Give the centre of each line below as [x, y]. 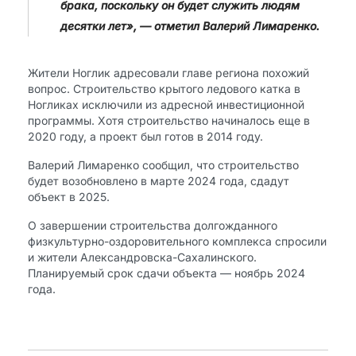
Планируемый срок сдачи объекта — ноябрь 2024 [166, 273]
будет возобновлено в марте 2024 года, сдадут [159, 181]
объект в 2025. [69, 197]
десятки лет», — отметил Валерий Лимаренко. [190, 26]
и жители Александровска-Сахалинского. [142, 257]
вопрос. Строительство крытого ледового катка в [164, 89]
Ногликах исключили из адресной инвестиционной [166, 104]
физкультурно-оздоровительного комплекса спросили [177, 241]
